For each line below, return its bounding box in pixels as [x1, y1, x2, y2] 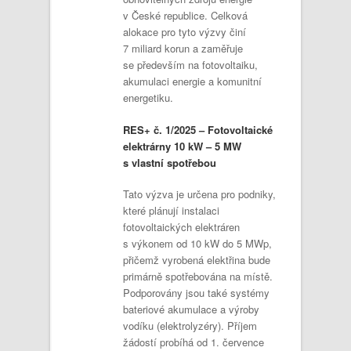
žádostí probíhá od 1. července [123, 335, 264, 349]
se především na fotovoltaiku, [123, 57, 258, 72]
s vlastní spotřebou [123, 154, 216, 170]
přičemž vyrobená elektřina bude [123, 252, 270, 267]
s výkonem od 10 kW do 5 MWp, [123, 236, 272, 251]
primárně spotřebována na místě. [123, 269, 273, 284]
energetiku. [123, 90, 173, 105]
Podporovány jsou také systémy [123, 285, 270, 300]
